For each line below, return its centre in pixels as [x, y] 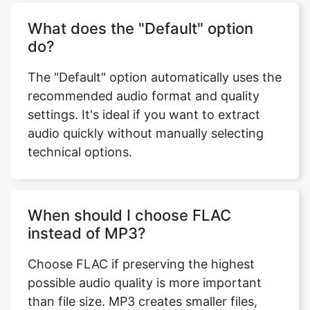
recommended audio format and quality [144, 81]
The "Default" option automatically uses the [155, 63]
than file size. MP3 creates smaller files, [143, 287]
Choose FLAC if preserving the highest [141, 249]
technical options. [80, 137]
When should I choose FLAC [129, 201]
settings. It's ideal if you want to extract [144, 100]
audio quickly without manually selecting [146, 119]
